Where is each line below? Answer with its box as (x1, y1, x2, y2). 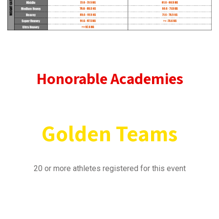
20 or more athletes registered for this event (33, 163, 186, 173)
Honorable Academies (36, 68, 183, 89)
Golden (42, 118, 116, 148)
